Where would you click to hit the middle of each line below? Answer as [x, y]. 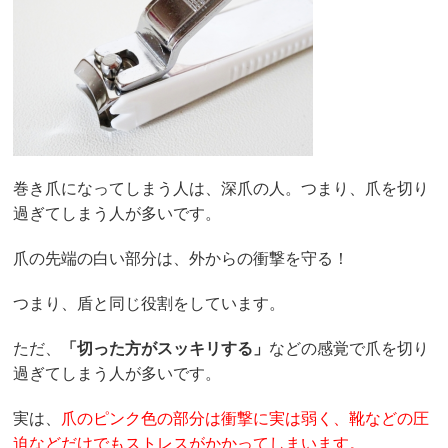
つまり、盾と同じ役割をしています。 [149, 304]
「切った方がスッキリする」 [165, 349]
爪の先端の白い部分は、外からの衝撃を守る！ [181, 259]
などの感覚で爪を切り [349, 349]
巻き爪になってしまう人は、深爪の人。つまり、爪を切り [221, 189]
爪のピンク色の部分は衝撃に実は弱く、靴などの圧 [245, 419]
